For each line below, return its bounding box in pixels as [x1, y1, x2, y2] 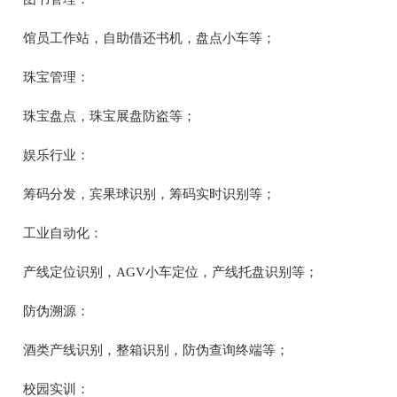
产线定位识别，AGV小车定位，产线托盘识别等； [23, 265, 318, 280]
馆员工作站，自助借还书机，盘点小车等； [23, 31, 276, 46]
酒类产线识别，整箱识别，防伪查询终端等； [23, 343, 289, 358]
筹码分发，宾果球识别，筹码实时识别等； [23, 187, 276, 202]
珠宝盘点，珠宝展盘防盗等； [23, 109, 196, 124]
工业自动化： [23, 226, 103, 241]
